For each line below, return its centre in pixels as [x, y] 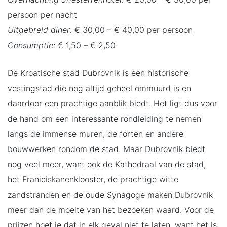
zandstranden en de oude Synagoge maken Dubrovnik [110, 194]
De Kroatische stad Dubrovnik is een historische [98, 73]
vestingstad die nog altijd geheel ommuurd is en [99, 88]
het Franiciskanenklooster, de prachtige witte [93, 179]
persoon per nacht [42, 14]
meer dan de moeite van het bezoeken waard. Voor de [111, 210]
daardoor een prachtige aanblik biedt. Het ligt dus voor [112, 103]
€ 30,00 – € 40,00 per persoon [132, 30]
